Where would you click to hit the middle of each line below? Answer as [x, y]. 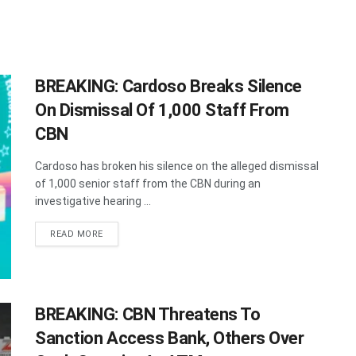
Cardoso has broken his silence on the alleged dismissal [177, 166]
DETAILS [122, 233]
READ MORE [77, 234]
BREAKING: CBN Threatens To [148, 315]
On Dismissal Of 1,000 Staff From [162, 110]
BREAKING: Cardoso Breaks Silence [168, 86]
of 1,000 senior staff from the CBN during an [148, 184]
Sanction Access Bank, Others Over [170, 339]
